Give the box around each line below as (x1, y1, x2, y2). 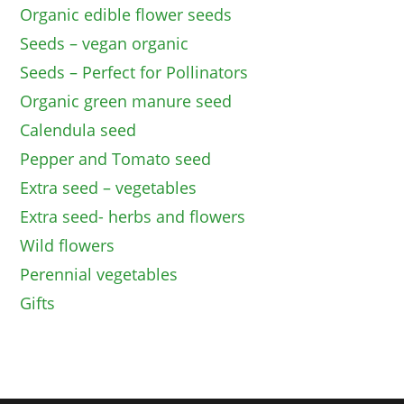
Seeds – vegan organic (20, 32, 189, 55)
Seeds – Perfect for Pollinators (20, 61, 249, 84)
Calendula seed (20, 119, 137, 142)
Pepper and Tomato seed (20, 148, 212, 170)
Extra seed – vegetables (20, 177, 197, 199)
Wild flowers (20, 234, 115, 257)
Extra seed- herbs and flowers (20, 206, 246, 228)
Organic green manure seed (20, 90, 233, 113)
